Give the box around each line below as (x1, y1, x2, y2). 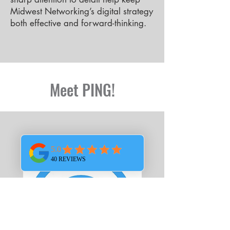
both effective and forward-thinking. (10, 17, 146, 29)
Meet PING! (49, 78, 115, 101)
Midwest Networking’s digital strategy (10, 6, 153, 17)
